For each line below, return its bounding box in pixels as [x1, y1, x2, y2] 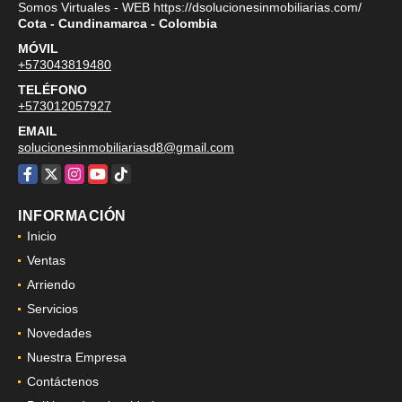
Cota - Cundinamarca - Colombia [18, 15, 217, 31]
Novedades [27, 325, 92, 340]
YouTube [88, 165, 138, 180]
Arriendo [27, 276, 75, 292]
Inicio [27, 228, 57, 243]
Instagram [65, 165, 122, 180]
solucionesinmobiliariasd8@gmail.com [18, 139, 234, 154]
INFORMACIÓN [18, 207, 127, 223]
